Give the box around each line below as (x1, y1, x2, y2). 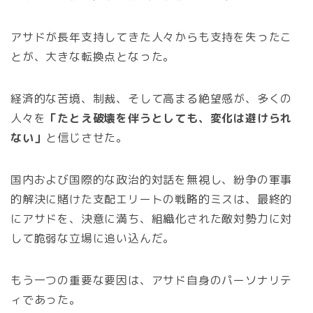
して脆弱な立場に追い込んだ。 (10, 231, 175, 247)
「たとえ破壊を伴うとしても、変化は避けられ (45, 110, 293, 126)
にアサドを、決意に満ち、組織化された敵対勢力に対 (10, 211, 293, 227)
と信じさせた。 (45, 130, 129, 146)
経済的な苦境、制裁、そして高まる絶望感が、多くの (10, 91, 293, 107)
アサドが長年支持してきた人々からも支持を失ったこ (10, 29, 293, 45)
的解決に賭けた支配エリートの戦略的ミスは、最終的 (10, 191, 293, 208)
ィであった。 (10, 292, 81, 308)
